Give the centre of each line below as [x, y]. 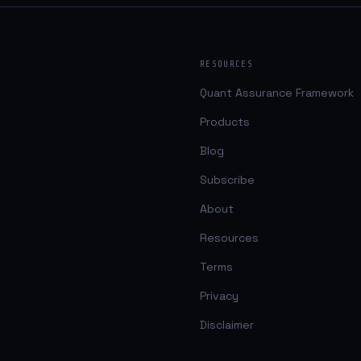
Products [225, 122]
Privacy [219, 296]
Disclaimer [227, 325]
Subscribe [227, 180]
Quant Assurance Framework [277, 93]
